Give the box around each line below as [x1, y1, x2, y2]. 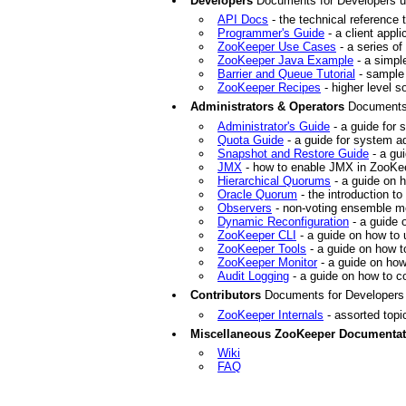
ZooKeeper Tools [217, 241, 306, 256]
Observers [217, 200, 272, 215]
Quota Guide [217, 132, 284, 147]
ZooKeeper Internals [217, 307, 324, 322]
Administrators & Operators [190, 100, 344, 114]
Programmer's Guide [217, 26, 324, 40]
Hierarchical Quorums [217, 173, 331, 188]
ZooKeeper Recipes [217, 81, 321, 94]
